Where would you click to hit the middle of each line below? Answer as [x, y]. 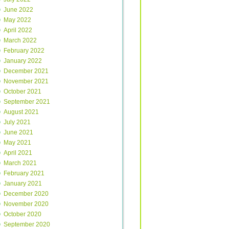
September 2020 [27, 224]
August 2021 [21, 112]
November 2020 [26, 204]
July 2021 [17, 122]
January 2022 [23, 61]
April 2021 [18, 153]
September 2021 [27, 102]
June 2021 [18, 132]
